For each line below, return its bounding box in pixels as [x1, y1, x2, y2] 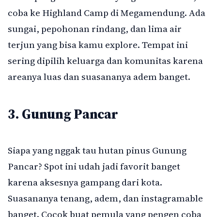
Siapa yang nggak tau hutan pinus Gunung [8, 144, 186, 157]
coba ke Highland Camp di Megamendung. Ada [8, 6, 205, 19]
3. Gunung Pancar [8, 105, 118, 124]
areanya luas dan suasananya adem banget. [8, 70, 190, 83]
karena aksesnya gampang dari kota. [8, 176, 162, 189]
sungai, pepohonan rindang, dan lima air [8, 22, 182, 35]
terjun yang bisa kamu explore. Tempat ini [8, 38, 188, 51]
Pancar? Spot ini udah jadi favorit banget [8, 160, 180, 173]
